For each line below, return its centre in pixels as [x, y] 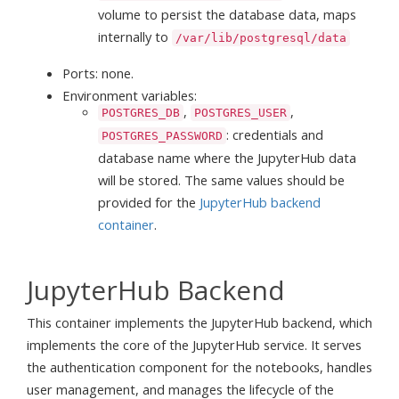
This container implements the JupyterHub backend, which [199, 322]
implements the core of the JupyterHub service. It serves [194, 344]
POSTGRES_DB [141, 112]
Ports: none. [98, 73]
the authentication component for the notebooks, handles [199, 366]
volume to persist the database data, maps [227, 15]
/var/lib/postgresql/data [261, 38]
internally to [135, 37]
